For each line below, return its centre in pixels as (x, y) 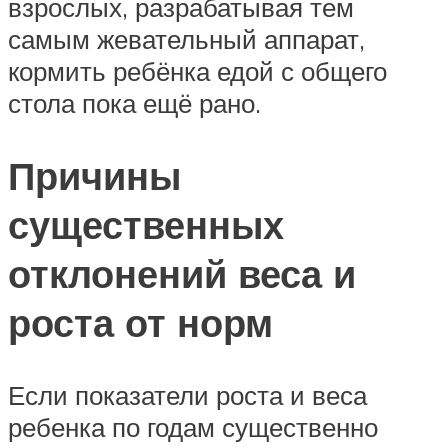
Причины (94, 175)
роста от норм (140, 322)
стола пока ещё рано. (134, 103)
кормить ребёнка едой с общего (197, 71)
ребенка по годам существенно (193, 426)
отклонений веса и (182, 273)
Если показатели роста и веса (187, 394)
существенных (146, 224)
